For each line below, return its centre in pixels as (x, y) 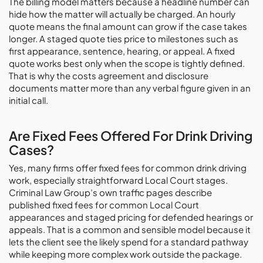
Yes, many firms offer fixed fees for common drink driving (128, 168)
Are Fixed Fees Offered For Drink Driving (131, 136)
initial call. (28, 100)
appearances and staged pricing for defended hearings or (131, 217)
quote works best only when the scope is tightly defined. (127, 63)
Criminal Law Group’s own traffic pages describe (110, 192)
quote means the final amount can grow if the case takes (128, 26)
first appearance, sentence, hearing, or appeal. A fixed (122, 51)
